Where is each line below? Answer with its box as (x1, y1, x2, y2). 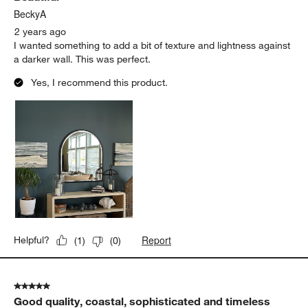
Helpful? (14, 234, 50, 247)
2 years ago (14, 25, 67, 38)
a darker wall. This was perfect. (14, 53, 151, 66)
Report (142, 233, 172, 247)
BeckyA (14, 7, 47, 21)
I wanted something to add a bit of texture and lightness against (14, 39, 291, 52)
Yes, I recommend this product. (31, 76, 168, 89)
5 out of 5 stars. (14, 280, 82, 293)
